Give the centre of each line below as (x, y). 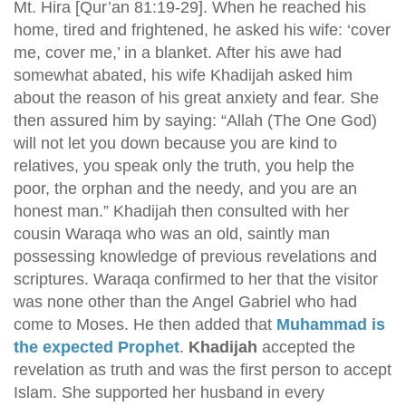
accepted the (306, 347)
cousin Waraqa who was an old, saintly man (172, 234)
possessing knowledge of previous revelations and (195, 256)
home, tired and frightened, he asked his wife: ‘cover (202, 30)
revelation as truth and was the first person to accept (203, 370)
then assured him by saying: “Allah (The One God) (195, 121)
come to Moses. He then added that (145, 324)
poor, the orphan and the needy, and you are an (185, 188)
